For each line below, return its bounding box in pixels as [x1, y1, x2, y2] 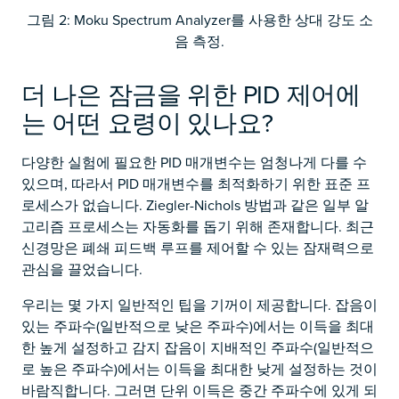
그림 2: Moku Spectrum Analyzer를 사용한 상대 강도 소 [26, 10, 373, 29]
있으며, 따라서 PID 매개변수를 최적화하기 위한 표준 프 [21, 174, 370, 193]
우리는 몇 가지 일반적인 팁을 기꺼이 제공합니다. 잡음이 [21, 295, 378, 314]
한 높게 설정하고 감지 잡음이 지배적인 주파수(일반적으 [21, 338, 374, 357]
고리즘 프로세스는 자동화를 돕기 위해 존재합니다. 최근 [21, 216, 374, 236]
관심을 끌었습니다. [21, 259, 142, 279]
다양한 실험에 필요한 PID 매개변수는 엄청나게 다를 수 [21, 152, 367, 172]
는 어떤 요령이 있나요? [21, 105, 280, 140]
